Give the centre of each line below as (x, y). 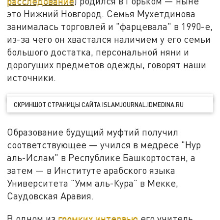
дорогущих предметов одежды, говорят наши (107, 64)
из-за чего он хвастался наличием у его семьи (109, 39)
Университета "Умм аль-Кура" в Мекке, (93, 183)
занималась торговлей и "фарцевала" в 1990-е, (110, 26)
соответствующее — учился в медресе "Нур (104, 145)
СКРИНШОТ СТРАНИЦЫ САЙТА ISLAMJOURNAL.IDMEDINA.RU (99, 105)
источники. (32, 77)
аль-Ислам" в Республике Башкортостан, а (101, 158)
